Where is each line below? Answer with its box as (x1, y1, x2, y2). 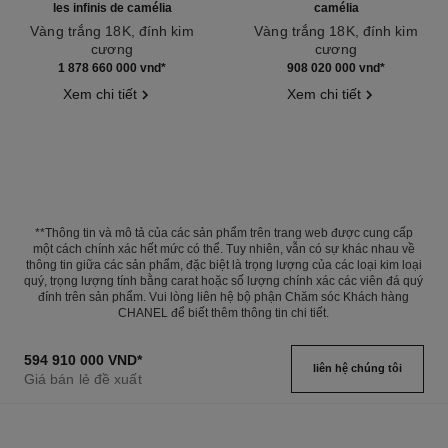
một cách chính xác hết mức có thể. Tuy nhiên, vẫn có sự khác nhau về (32, 241, 415, 256)
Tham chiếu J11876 (10, 58, 137, 75)
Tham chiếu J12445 (234, 58, 362, 75)
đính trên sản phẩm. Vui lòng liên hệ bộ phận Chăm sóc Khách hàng (38, 289, 410, 304)
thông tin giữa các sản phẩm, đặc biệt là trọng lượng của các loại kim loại (25, 257, 422, 272)
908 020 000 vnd (287, 60, 380, 75)
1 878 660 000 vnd (58, 60, 161, 75)
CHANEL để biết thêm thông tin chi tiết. (118, 305, 330, 320)
